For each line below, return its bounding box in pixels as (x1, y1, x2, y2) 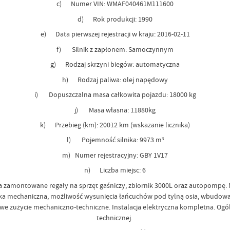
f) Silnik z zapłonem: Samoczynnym (56, 44, 174, 54)
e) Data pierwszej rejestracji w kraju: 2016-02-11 (40, 29, 190, 39)
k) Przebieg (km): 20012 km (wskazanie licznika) (40, 120, 190, 129)
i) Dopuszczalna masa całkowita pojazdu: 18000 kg (34, 90, 196, 100)
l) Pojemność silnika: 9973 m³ (66, 135, 164, 145)
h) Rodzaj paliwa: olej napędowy (62, 74, 168, 84)
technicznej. (96, 213, 134, 222)
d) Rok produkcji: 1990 (78, 14, 152, 24)
